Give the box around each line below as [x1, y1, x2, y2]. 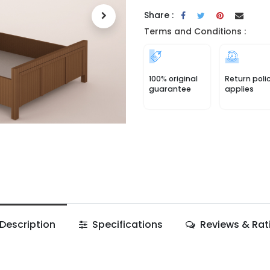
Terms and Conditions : [144, 25, 246, 37]
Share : [144, 9, 174, 21]
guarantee [149, 84, 191, 94]
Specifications [89, 218, 163, 231]
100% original [149, 74, 198, 84]
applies [225, 84, 254, 94]
